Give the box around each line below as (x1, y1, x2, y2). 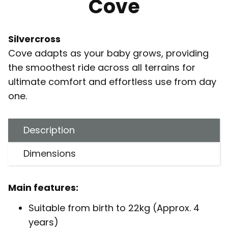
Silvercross (8, 32, 61, 45)
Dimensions (23, 147, 76, 160)
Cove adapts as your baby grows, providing (8, 46, 209, 60)
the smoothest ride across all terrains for (8, 61, 195, 74)
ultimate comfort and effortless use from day (8, 75, 216, 88)
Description (23, 123, 75, 136)
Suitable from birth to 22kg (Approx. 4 (28, 201, 199, 214)
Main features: (8, 181, 78, 194)
